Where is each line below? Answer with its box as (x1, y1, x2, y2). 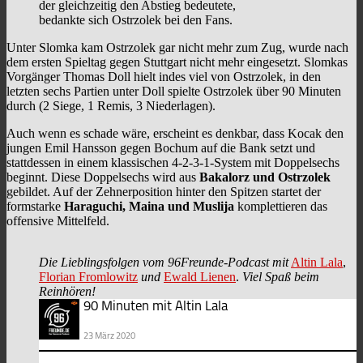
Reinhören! (39, 284, 96, 299)
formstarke (6, 199, 64, 214)
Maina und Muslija (129, 199, 234, 214)
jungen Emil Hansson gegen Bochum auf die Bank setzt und (6, 141, 315, 156)
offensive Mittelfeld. (6, 214, 109, 228)
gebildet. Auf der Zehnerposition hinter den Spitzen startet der (6, 185, 321, 199)
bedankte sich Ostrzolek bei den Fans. (39, 13, 233, 28)
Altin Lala (291, 255, 343, 270)
